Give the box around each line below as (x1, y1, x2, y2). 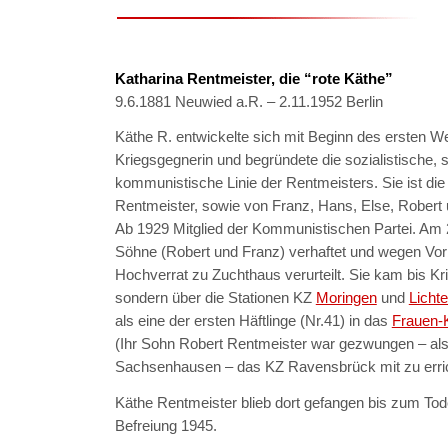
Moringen (315, 289, 377, 307)
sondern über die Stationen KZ (114, 289, 316, 307)
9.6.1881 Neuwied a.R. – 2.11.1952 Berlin (114, 92, 383, 110)
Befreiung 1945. (114, 416, 217, 434)
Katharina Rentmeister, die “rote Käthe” (114, 69, 393, 87)
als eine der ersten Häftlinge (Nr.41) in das (114, 312, 392, 330)
